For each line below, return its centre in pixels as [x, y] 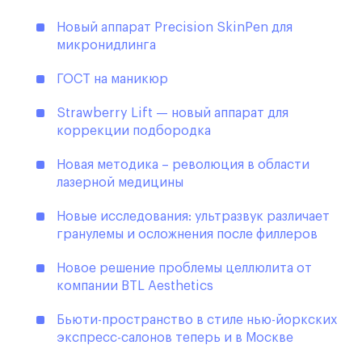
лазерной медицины [120, 183]
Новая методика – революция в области [183, 165]
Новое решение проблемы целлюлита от [184, 269]
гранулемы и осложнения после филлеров [187, 235]
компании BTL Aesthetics [135, 286]
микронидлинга [106, 46]
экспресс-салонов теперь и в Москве [175, 338]
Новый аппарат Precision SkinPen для [175, 28]
